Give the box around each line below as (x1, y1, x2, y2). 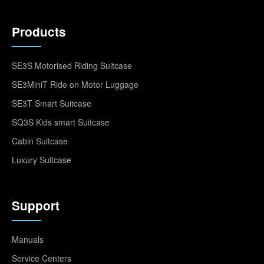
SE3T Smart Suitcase (12, 97, 91, 109)
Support (12, 196, 60, 214)
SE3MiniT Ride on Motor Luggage (12, 78, 138, 90)
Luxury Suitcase (12, 153, 71, 166)
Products (12, 22, 66, 40)
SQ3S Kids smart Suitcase (12, 115, 110, 128)
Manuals (12, 233, 44, 245)
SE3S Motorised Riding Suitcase (12, 59, 132, 71)
